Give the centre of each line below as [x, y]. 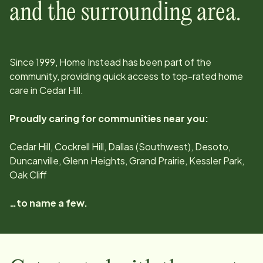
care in [24, 90]
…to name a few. [48, 203]
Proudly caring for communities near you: [109, 119]
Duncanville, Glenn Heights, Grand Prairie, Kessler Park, [127, 161]
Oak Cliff [28, 175]
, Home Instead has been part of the [133, 62]
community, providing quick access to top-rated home [126, 76]
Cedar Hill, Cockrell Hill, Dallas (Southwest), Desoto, [120, 147]
